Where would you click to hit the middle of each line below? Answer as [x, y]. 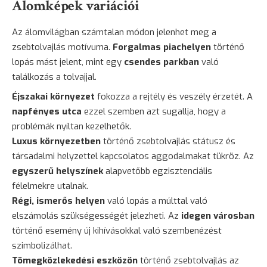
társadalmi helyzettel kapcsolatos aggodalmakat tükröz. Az [133, 156]
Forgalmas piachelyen [162, 47]
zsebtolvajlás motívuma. [62, 47]
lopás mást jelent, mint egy [68, 62]
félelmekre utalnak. [50, 186]
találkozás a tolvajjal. [54, 77]
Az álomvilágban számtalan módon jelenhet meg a [114, 32]
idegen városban [218, 215]
